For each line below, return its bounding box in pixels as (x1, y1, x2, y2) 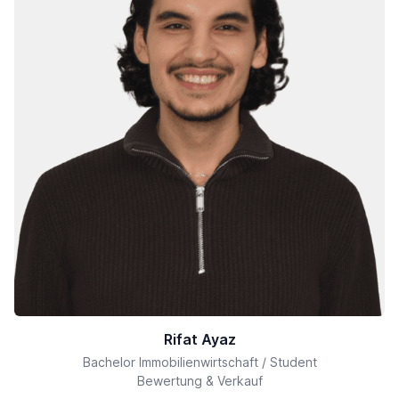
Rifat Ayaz (163, 330, 236, 349)
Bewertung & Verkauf (136, 373, 263, 389)
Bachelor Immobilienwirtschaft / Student (82, 354, 317, 370)
